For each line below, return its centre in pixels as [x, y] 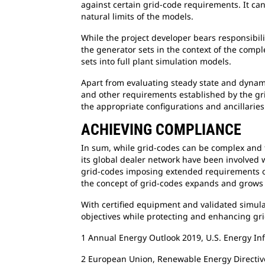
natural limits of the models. [137, 17]
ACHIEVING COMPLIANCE [161, 130]
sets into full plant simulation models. [156, 62]
